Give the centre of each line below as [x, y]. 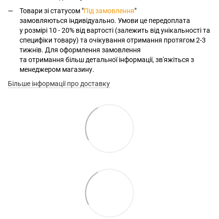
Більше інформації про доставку [59, 83]
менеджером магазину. [57, 70]
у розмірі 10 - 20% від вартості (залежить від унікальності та [115, 31]
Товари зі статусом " [52, 11]
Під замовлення [109, 11]
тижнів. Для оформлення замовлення [80, 50]
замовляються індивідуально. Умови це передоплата [105, 21]
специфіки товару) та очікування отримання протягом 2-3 [113, 40]
